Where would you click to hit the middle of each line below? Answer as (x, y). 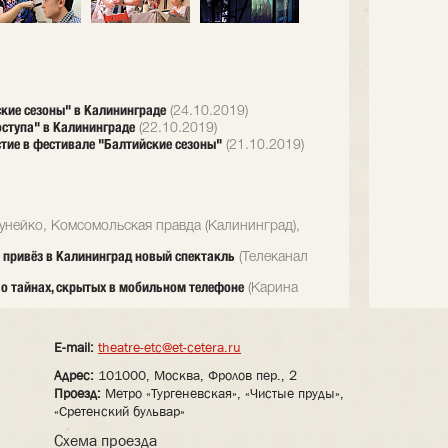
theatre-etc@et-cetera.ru (169, 347)
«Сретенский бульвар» (119, 411)
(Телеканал (271, 257)
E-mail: (74, 347)
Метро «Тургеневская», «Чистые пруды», (222, 393)
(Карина (271, 288)
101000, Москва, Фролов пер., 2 (195, 375)
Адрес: (74, 375)
